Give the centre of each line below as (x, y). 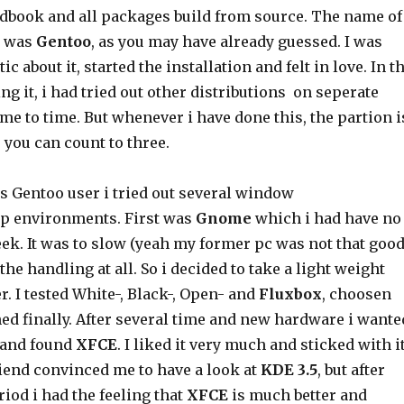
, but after (351, 370)
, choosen (356, 294)
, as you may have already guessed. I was (236, 41)
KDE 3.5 (289, 370)
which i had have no (326, 218)
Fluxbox (290, 294)
